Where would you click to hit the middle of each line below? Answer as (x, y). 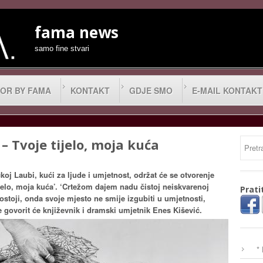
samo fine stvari (62, 48)
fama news (77, 32)
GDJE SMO (151, 90)
